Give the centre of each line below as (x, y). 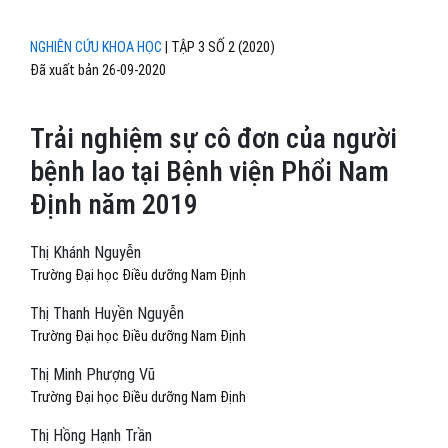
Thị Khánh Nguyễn (85, 253)
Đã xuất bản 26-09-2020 (98, 71)
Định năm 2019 (114, 205)
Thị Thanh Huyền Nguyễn (107, 314)
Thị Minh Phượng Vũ (92, 375)
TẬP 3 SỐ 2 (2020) (223, 48)
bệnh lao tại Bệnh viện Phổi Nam (209, 172)
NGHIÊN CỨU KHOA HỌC (96, 48)
